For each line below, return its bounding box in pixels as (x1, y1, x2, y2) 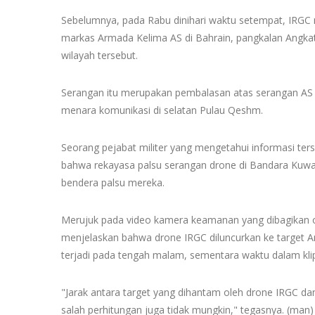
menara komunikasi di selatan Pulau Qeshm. (61, 103, 263, 117)
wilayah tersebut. (61, 49, 138, 62)
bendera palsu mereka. (61, 176, 165, 189)
